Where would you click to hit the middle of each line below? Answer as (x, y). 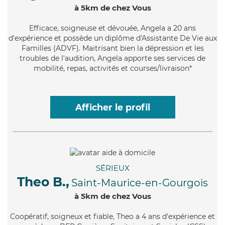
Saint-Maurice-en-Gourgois (140, 183)
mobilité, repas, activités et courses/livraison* (113, 68)
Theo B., (43, 182)
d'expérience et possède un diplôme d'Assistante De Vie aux (113, 38)
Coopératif (29, 216)
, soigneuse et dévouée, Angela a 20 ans (127, 28)
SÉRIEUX (113, 168)
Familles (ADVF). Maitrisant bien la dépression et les (113, 48)
